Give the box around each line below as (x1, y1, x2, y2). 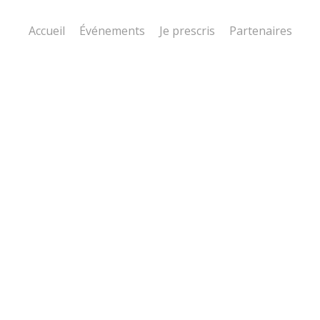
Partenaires (229, 23, 292, 39)
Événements (79, 23, 145, 39)
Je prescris (159, 23, 215, 39)
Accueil (28, 23, 65, 39)
